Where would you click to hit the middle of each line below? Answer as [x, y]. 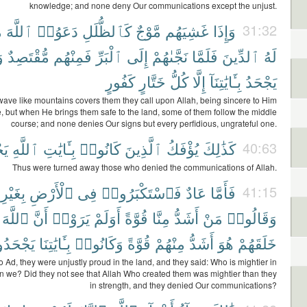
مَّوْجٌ [148, 30]
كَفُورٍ [120, 81]
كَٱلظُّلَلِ [107, 30]
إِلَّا [199, 81]
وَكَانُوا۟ [99, 243]
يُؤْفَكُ [183, 148]
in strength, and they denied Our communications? [183, 285]
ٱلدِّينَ [241, 56]
